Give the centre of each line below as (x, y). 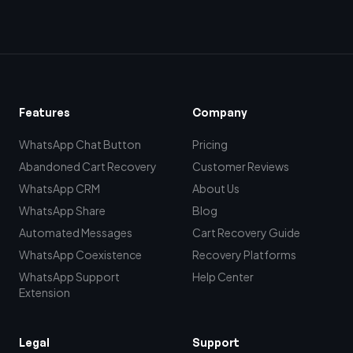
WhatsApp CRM (59, 189)
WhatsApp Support (69, 277)
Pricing (210, 145)
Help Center (223, 277)
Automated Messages (76, 233)
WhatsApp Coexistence (80, 255)
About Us (216, 189)
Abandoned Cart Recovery (88, 167)
